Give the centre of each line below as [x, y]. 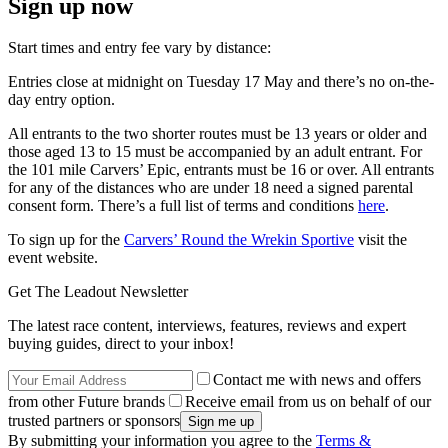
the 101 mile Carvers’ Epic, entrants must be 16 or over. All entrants [221, 170]
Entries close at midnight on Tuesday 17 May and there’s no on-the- [221, 82]
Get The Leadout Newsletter [98, 292]
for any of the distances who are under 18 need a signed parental [210, 188]
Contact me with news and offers [317, 380]
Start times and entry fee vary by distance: [143, 48]
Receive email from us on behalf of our [308, 402]
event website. [55, 258]
